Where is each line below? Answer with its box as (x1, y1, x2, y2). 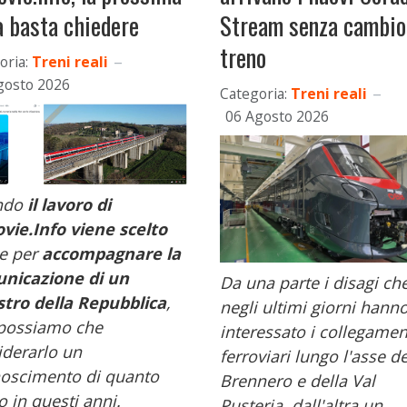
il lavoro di (27, 194, 111, 216)
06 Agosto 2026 (225, 105, 329, 126)
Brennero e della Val (220, 369, 375, 392)
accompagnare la (42, 243, 181, 265)
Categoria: (220, 83, 287, 104)
